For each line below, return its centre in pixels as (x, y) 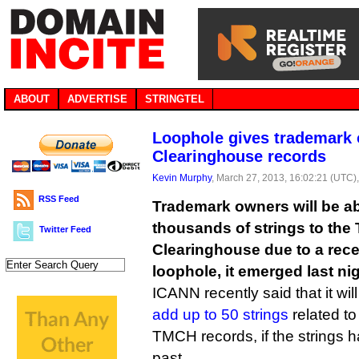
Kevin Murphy (182, 177)
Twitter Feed (65, 229)
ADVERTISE (97, 99)
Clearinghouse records (239, 156)
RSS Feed (59, 199)
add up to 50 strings (220, 315)
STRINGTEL (175, 99)
